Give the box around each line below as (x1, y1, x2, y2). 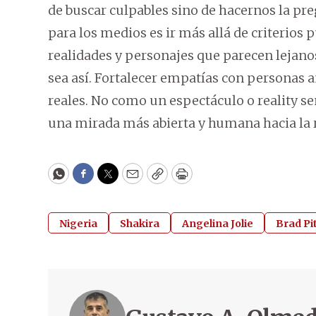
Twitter (107, 171, 154, 188)
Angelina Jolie (182, 217, 253, 231)
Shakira (120, 217, 159, 231)
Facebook (82, 171, 142, 188)
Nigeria (59, 217, 97, 231)
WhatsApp (57, 171, 124, 188)
